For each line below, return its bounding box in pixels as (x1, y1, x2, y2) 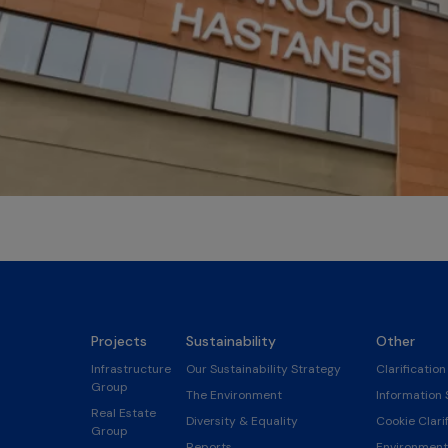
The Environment (185, 386, 282, 403)
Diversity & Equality (185, 412, 298, 429)
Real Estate (90, 404, 156, 421)
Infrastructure (90, 360, 171, 377)
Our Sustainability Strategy (185, 360, 341, 377)
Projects (90, 331, 147, 350)
